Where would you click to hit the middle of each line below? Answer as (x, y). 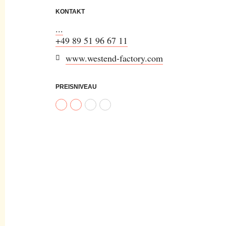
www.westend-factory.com (114, 58)
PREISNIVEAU (76, 87)
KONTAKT (70, 11)
